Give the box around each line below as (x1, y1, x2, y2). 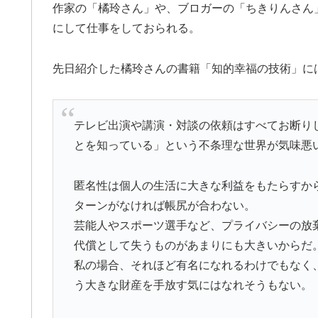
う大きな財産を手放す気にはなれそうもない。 (73, 278, 312, 291)
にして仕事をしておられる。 (53, 22, 200, 35)
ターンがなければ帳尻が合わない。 (73, 199, 256, 212)
